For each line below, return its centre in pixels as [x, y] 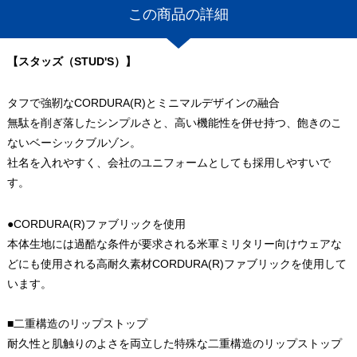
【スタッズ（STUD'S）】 [71, 62]
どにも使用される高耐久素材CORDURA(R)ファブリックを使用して [177, 263]
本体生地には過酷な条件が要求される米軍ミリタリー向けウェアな [174, 243]
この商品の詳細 [178, 14]
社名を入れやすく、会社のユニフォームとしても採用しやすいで [169, 162]
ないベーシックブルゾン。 [74, 142]
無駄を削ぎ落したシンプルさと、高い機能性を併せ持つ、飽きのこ [174, 122]
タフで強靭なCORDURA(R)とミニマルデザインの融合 [143, 102]
